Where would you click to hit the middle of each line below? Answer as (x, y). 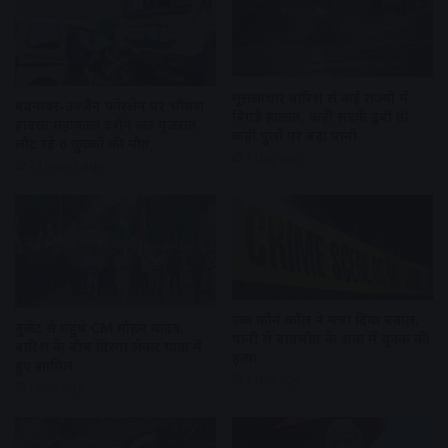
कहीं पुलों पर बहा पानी (294, 135)
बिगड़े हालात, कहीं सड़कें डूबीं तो (320, 116)
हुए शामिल (44, 366)
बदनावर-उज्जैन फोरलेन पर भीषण (109, 106)
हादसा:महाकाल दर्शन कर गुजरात (106, 125)
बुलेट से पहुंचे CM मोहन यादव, (99, 328)
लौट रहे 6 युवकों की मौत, (84, 144)
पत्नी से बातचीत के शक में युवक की (331, 339)
